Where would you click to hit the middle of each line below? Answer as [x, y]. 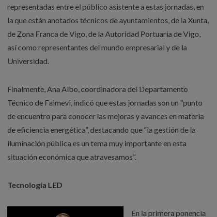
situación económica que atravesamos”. [72, 157]
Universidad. [28, 61]
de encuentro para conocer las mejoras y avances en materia [106, 116]
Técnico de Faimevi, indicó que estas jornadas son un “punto [105, 102]
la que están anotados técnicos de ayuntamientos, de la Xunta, [108, 20]
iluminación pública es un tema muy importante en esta [97, 143]
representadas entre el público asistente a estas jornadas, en [106, 7]
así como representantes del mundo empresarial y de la [97, 47]
